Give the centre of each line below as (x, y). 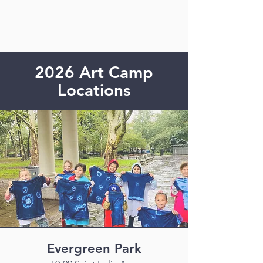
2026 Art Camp (94, 72)
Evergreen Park (94, 249)
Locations (94, 90)
